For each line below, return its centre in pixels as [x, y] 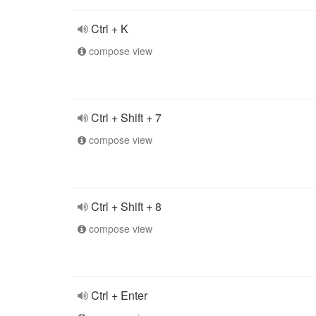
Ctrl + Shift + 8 [126, 206]
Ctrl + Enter [119, 295]
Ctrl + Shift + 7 [126, 117]
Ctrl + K [110, 29]
